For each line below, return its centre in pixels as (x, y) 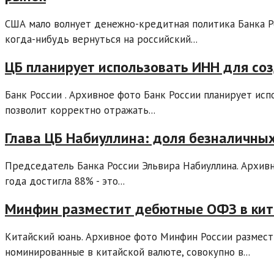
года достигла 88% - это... (65, 181)
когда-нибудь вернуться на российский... (101, 39)
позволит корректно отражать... (80, 110)
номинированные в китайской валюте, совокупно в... (128, 252)
